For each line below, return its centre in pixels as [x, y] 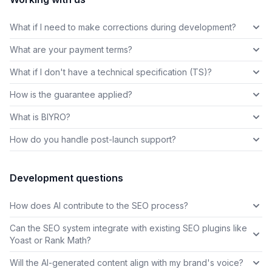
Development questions [66, 178]
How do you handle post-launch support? [93, 139]
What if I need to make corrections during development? [123, 27]
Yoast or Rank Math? [50, 240]
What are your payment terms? [71, 49]
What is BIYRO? [40, 117]
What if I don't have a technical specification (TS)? [111, 72]
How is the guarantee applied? [71, 94]
